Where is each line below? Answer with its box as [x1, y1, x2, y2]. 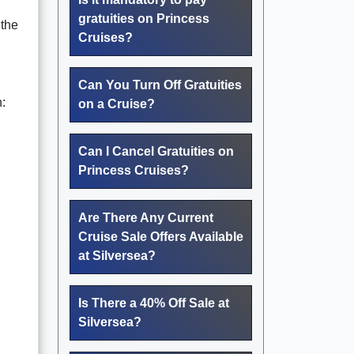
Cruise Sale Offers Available [78, 229, 243, 243]
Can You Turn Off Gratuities [78, 77, 242, 92]
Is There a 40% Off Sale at [78, 296, 229, 310]
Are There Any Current [78, 210, 213, 224]
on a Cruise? [78, 96, 155, 111]
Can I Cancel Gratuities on [78, 144, 234, 158]
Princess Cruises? [78, 163, 189, 177]
